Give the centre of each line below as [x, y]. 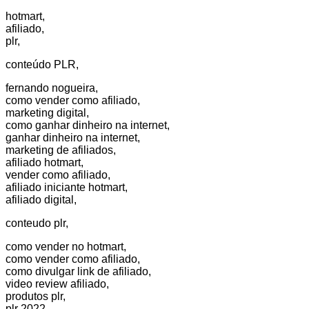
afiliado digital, [41, 200]
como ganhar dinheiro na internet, [88, 126]
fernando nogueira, [52, 88]
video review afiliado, [57, 284]
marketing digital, [47, 113]
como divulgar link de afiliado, [78, 272]
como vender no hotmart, [66, 247]
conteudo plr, [37, 223]
